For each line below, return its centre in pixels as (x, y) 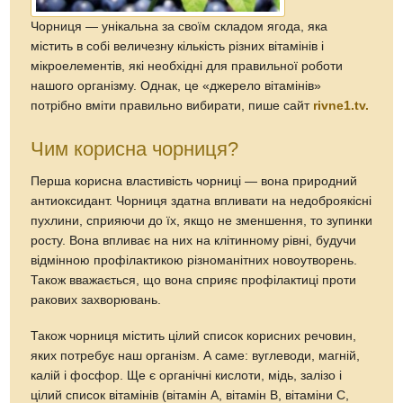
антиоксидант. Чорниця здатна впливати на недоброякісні (201, 201)
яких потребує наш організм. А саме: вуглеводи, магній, (196, 355)
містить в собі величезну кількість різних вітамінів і (178, 46)
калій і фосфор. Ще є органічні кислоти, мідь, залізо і (187, 375)
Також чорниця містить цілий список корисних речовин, (194, 336)
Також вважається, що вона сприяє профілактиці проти (194, 280)
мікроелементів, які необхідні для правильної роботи (187, 66)
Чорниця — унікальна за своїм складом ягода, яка (179, 26)
